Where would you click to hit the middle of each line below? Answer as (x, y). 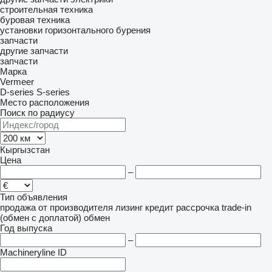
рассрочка (198, 207)
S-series (53, 92)
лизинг (129, 207)
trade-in (236, 207)
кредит (159, 207)
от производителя (76, 207)
